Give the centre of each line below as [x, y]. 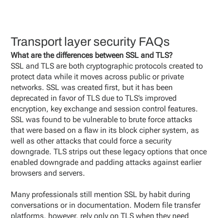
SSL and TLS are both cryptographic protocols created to [107, 66]
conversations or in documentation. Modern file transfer [106, 205]
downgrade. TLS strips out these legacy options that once [109, 152]
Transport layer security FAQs [91, 42]
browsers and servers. [49, 173]
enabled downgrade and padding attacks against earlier [106, 162]
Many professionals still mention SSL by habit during [101, 194]
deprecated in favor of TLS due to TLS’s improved [94, 98]
